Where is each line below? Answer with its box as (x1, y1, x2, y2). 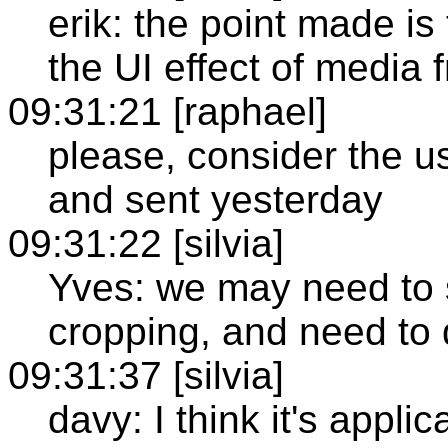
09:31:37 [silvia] (8, 353, 284, 397)
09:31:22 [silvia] (8, 221, 284, 265)
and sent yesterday (48, 177, 383, 221)
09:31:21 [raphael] (8, 89, 327, 133)
